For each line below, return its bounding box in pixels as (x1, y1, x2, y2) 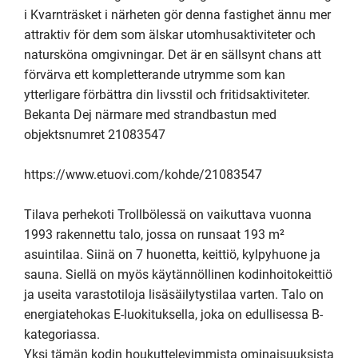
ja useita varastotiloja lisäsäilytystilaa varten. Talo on (24, 287, 324, 302)
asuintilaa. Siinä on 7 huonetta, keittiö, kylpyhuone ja (24, 247, 320, 262)
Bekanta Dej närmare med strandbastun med (24, 107, 276, 122)
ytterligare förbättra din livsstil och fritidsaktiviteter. (24, 87, 310, 102)
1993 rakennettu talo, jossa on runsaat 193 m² (24, 227, 284, 242)
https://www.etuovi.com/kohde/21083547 (24, 167, 262, 182)
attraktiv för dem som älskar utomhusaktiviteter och (24, 27, 316, 42)
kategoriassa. (24, 327, 103, 342)
